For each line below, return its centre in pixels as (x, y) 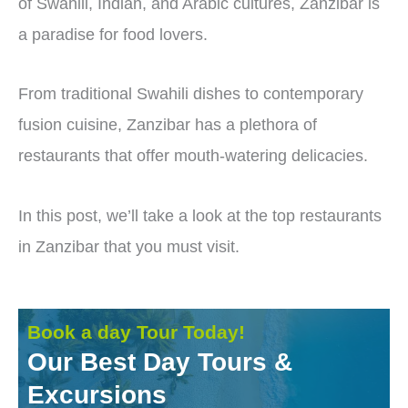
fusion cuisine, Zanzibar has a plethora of (168, 125)
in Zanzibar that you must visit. (129, 246)
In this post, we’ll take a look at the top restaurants (200, 215)
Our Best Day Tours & (160, 362)
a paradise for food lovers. (113, 34)
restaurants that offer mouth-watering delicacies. (195, 156)
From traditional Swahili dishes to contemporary (191, 94)
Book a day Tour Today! (136, 332)
